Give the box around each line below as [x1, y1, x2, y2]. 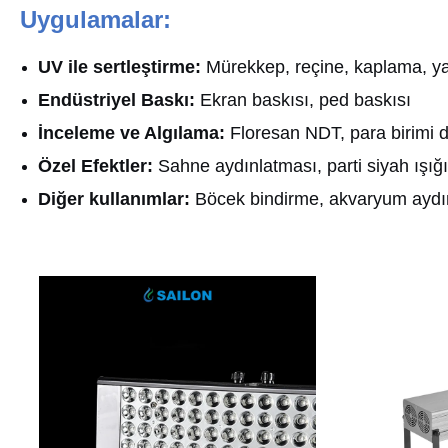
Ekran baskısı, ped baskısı [195, 89, 411, 110]
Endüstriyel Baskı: [38, 89, 195, 110]
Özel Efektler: [38, 155, 153, 176]
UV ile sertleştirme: [38, 56, 201, 77]
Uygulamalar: [20, 5, 171, 33]
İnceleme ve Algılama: [38, 122, 225, 143]
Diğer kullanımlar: [38, 188, 190, 209]
